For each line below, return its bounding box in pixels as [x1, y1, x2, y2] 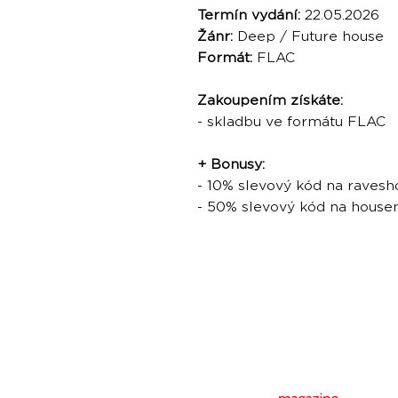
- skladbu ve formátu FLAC [197, 114, 386, 131]
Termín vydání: [197, 7, 300, 24]
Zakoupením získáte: [197, 92, 343, 109]
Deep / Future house [237, 28, 384, 45]
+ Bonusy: [197, 156, 265, 173]
